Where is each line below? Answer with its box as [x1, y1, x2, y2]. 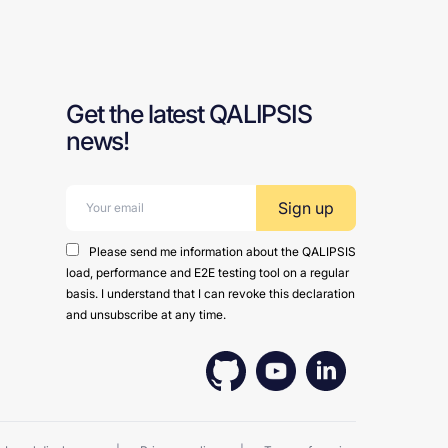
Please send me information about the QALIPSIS [89, 244, 356, 259]
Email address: [65, 187, 187, 208]
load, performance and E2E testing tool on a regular [66, 265, 349, 280]
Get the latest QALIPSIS [66, 99, 312, 129]
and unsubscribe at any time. [66, 307, 226, 322]
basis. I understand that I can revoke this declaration [66, 286, 355, 301]
